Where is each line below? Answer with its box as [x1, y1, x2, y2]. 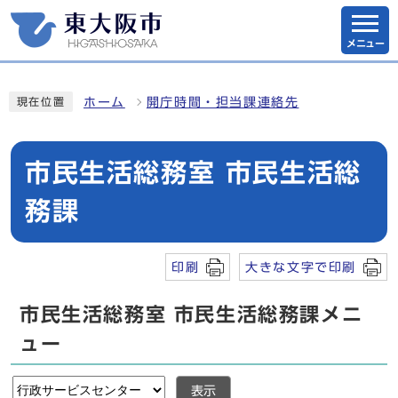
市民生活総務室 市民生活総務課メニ [20, 304, 363, 324]
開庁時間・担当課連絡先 [146, 96, 299, 108]
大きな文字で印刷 [245, 260, 356, 274]
